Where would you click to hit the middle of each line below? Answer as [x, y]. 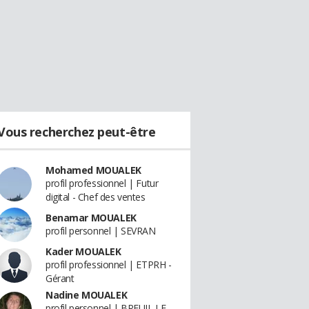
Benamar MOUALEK [91, 218]
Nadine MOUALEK [87, 295]
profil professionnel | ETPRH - [109, 265]
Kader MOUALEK [83, 251]
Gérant [60, 278]
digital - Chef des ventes [96, 197]
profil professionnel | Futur [102, 183]
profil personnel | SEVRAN [101, 231]
